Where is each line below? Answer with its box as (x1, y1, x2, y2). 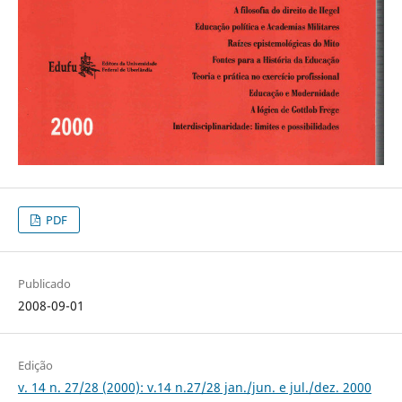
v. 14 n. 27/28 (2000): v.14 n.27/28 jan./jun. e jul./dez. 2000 (17, 379, 371, 397)
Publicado (17, 275, 71, 293)
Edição (17, 357, 53, 374)
